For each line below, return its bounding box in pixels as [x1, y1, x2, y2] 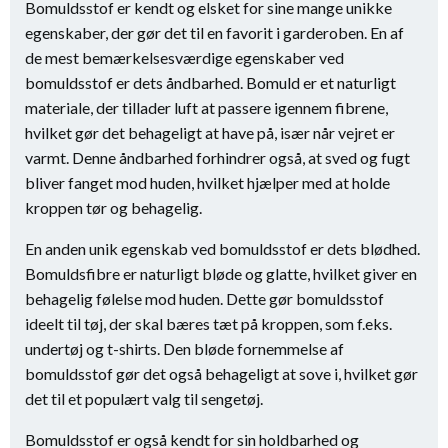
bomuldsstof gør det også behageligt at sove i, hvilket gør [25, 364, 418, 383]
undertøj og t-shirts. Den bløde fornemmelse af [25, 339, 344, 358]
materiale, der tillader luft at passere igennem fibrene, [25, 98, 388, 117]
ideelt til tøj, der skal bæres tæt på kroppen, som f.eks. [25, 314, 392, 333]
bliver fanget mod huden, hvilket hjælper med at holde [25, 173, 390, 192]
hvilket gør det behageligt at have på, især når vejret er [25, 123, 395, 142]
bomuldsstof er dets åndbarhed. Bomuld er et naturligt [25, 73, 396, 92]
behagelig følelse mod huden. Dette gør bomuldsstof [25, 289, 384, 308]
